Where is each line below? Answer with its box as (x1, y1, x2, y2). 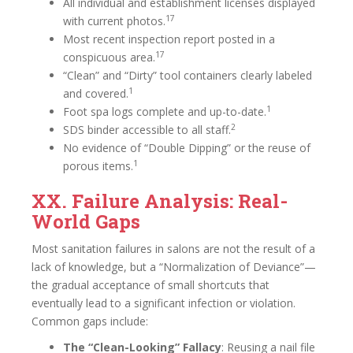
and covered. (63, 86, 128, 101)
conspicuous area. (63, 50, 155, 65)
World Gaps (32, 209, 140, 234)
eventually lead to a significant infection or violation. (32, 295, 295, 310)
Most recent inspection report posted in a (63, 32, 275, 46)
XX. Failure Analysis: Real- (32, 188, 288, 214)
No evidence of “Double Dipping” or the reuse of (63, 140, 310, 155)
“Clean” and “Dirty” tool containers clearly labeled (63, 68, 312, 83)
